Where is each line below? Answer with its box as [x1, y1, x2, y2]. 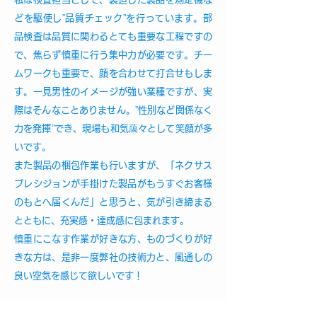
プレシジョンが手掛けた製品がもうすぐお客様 [14, 179, 212, 188]
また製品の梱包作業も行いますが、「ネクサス [14, 161, 212, 170]
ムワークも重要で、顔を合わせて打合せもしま [14, 69, 212, 78]
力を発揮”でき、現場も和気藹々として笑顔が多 [14, 124, 212, 133]
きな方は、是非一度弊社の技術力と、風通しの [14, 253, 212, 262]
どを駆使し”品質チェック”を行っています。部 [14, 13, 212, 23]
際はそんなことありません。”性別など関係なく [14, 105, 212, 115]
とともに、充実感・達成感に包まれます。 [14, 216, 189, 225]
